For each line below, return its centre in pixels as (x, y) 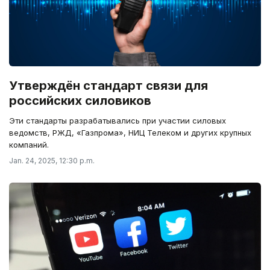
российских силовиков (80, 101)
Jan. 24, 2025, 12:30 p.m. (52, 161)
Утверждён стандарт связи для (108, 86)
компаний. (29, 145)
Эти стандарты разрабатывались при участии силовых (118, 121)
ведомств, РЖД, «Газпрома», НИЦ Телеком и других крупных (130, 133)
